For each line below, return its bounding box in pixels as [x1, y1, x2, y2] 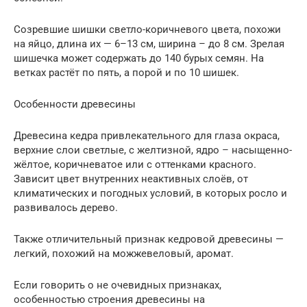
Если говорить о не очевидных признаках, [14, 278, 221, 291]
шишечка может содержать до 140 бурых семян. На [14, 51, 264, 64]
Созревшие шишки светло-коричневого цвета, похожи [14, 23, 281, 36]
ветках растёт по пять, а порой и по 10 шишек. [14, 66, 239, 79]
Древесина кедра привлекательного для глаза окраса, [14, 129, 280, 142]
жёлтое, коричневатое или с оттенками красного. [14, 158, 256, 171]
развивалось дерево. [14, 201, 118, 214]
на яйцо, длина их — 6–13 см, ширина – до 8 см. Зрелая [14, 37, 284, 50]
